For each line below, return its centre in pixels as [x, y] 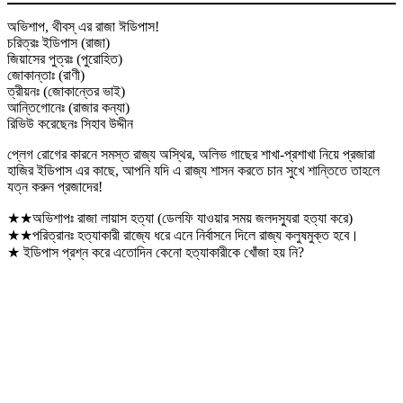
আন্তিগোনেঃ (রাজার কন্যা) [68, 107]
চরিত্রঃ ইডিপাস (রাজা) [58, 42]
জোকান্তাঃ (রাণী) [46, 75]
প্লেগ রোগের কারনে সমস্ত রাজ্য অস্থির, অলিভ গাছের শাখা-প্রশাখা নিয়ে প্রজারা [191, 154]
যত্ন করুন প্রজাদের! [55, 186]
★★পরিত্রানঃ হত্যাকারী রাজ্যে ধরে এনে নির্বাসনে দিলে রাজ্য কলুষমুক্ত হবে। [183, 235]
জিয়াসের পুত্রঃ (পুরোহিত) [65, 58]
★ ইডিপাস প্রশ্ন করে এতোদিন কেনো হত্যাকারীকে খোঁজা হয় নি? [156, 252]
